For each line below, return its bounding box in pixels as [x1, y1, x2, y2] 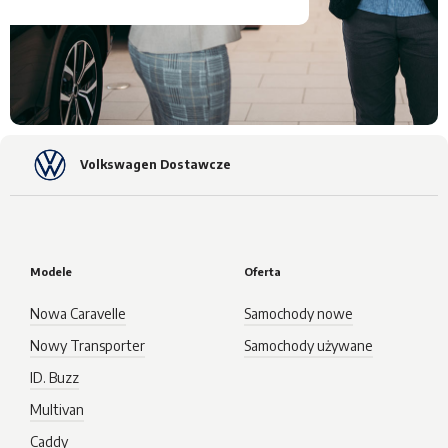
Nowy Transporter [30, 337, 145, 354]
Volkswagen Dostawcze [80, 157, 231, 172]
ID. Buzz [30, 369, 79, 386]
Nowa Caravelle [30, 305, 126, 322]
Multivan [30, 401, 84, 418]
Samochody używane [244, 337, 373, 354]
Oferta [244, 265, 281, 278]
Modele [30, 265, 72, 278]
